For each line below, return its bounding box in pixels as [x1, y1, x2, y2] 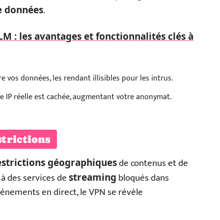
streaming [69, 171, 116, 184]
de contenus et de [117, 156, 188, 171]
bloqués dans [116, 170, 169, 186]
